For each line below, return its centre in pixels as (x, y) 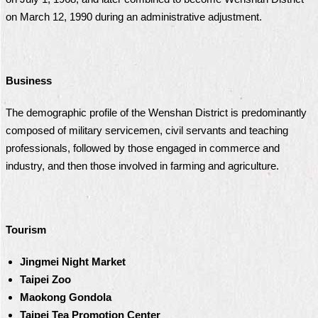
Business (29, 81)
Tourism (26, 230)
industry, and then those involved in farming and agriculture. (142, 166)
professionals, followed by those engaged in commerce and (143, 148)
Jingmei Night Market (74, 262)
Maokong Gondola (66, 297)
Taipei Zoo (45, 279)
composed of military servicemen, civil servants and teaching (147, 130)
